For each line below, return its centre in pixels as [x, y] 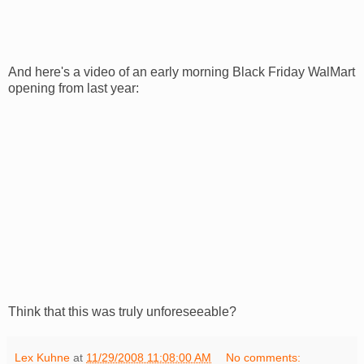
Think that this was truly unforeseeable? [122, 311]
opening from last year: [74, 88]
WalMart [331, 71]
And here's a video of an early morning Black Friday [158, 71]
